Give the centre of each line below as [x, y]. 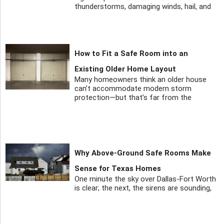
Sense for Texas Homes [118, 168]
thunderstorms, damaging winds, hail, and [143, 7]
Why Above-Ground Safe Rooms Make [143, 153]
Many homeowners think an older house [141, 79]
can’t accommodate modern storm [133, 88]
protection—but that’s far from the [133, 97]
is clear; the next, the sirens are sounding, [143, 188]
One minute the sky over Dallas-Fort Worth [145, 179]
